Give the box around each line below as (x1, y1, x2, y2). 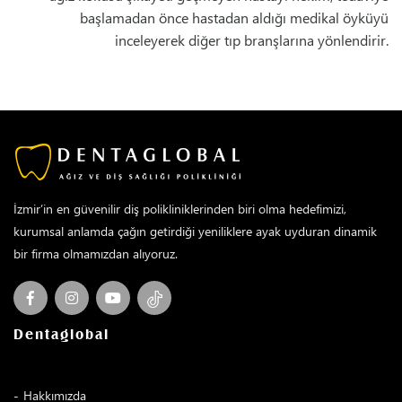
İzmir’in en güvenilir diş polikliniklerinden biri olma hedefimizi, (13, 199, 346, 217)
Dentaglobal (13, 327, 109, 342)
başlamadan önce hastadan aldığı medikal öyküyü (80, 7, 389, 27)
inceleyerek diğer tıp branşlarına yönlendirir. (115, 30, 389, 49)
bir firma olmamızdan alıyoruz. (13, 244, 178, 262)
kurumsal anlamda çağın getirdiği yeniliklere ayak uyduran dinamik (13, 222, 377, 240)
